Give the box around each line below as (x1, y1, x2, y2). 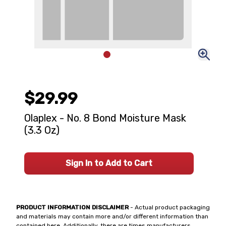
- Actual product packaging (129, 204, 210, 211)
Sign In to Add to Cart (66, 158, 152, 168)
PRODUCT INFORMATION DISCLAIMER (16, 204, 129, 211)
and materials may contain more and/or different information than (16, 213, 208, 220)
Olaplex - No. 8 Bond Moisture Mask (24, 112, 186, 124)
